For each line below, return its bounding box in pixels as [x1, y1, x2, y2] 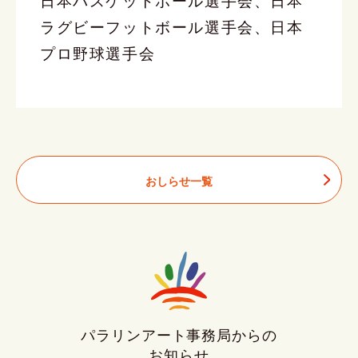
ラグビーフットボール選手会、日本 [40, 15, 304, 37]
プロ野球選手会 [40, 42, 156, 63]
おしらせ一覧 [145, 173, 213, 189]
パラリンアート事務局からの [81, 328, 277, 344]
